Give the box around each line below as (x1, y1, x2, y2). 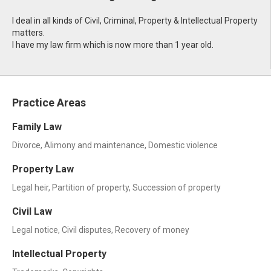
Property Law (12, 163, 74, 175)
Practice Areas (12, 96, 86, 109)
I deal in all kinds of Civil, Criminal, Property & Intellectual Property (12, 16, 258, 25)
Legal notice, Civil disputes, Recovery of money (12, 225, 189, 235)
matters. (12, 28, 45, 38)
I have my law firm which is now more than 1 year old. (12, 40, 214, 50)
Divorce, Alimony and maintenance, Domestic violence (12, 140, 218, 150)
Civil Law (12, 206, 52, 217)
